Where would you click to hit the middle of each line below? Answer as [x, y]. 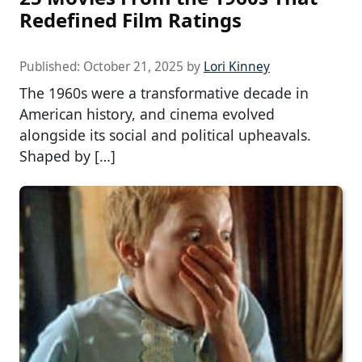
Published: [51, 67]
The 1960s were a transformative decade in [164, 93]
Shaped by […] [67, 156]
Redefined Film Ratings [130, 20]
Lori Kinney [237, 67]
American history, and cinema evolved [147, 114]
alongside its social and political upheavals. [165, 135]
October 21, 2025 [133, 67]
